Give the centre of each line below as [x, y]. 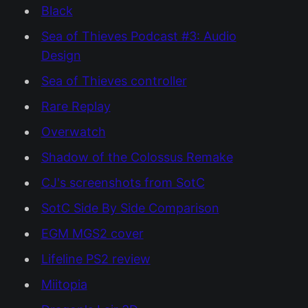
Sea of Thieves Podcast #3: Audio [139, 36]
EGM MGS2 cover [92, 233]
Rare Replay [76, 106]
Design [61, 55]
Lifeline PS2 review [96, 258]
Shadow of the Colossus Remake [137, 157]
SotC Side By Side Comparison [130, 208]
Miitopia [64, 284]
